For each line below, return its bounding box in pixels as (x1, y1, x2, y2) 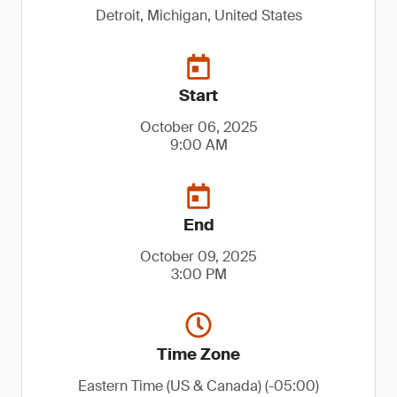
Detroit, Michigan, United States (95, 6, 302, 25)
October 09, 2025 (140, 247, 257, 266)
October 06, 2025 (139, 118, 258, 136)
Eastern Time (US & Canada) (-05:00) (78, 377, 319, 395)
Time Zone (157, 344, 240, 365)
